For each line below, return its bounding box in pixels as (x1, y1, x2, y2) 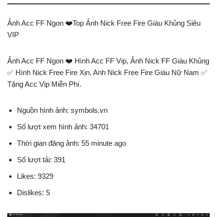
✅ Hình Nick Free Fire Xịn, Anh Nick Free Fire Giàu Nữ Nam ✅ (7, 68, 207, 77)
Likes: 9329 (17, 171, 53, 180)
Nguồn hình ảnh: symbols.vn (17, 106, 108, 114)
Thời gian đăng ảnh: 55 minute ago (17, 139, 126, 147)
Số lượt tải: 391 (17, 155, 65, 164)
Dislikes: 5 (17, 188, 50, 197)
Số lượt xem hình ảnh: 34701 (17, 122, 109, 131)
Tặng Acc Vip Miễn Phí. (7, 79, 81, 88)
